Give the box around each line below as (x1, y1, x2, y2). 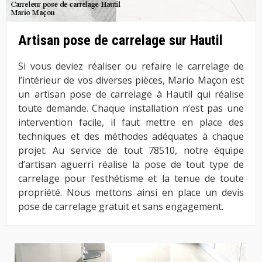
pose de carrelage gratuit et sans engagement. (18, 200, 223, 213)
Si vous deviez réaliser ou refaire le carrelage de (18, 60, 244, 73)
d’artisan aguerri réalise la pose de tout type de (18, 158, 244, 171)
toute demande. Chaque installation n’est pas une (18, 102, 244, 115)
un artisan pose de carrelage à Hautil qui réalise (18, 88, 244, 101)
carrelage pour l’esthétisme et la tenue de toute (18, 172, 244, 185)
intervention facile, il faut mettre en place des (18, 116, 244, 129)
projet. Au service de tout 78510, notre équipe (18, 144, 244, 157)
